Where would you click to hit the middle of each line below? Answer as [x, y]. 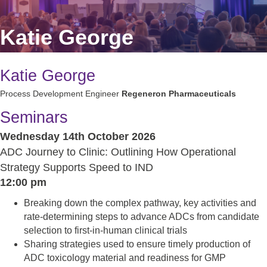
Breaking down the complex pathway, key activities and [140, 203]
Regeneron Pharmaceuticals [179, 94]
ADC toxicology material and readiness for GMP [125, 258]
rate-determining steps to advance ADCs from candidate [142, 217]
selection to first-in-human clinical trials [105, 230]
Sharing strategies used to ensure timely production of [137, 244]
